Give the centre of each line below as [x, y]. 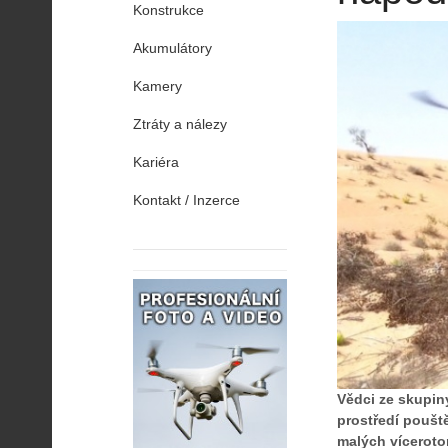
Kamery [157, 86]
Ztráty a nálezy [180, 124]
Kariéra [156, 162]
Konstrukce [168, 10]
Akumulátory [172, 48]
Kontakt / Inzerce [186, 200]
